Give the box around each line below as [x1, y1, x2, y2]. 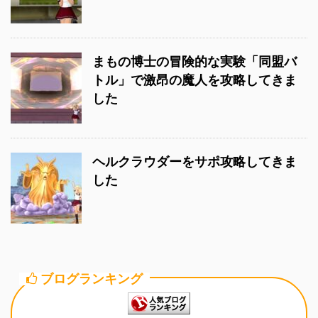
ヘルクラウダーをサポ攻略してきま [92, 153, 297, 169]
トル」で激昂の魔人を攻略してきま [92, 72, 297, 87]
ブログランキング [40, 270, 143, 286]
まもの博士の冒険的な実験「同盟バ [92, 53, 297, 69]
